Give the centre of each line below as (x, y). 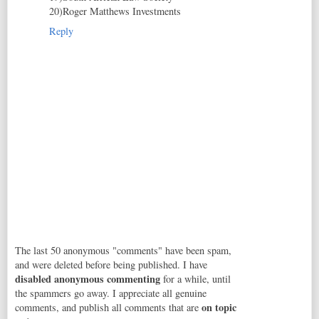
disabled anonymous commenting (88, 278)
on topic (219, 307)
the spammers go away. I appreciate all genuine (111, 293)
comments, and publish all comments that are (108, 307)
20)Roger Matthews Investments (115, 11)
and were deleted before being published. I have (111, 264)
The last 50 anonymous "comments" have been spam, (123, 250)
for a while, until (195, 278)
